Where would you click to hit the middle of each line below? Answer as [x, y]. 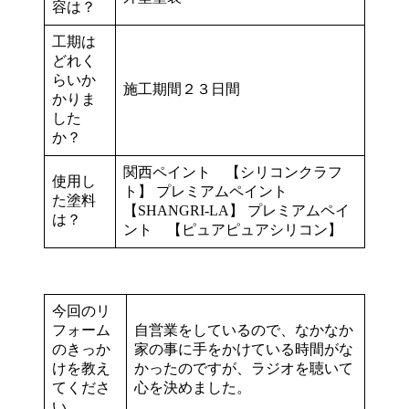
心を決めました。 [193, 387]
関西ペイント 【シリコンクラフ [233, 172]
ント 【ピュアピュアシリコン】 [233, 229]
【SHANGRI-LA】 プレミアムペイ [236, 210]
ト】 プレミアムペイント [213, 191]
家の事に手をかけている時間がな [244, 349]
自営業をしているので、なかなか [244, 330]
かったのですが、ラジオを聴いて [244, 368]
